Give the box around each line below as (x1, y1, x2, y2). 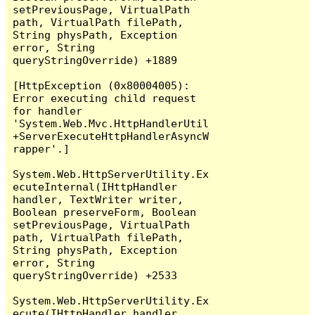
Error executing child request (13, 91, 197, 104)
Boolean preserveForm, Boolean (13, 205, 197, 218)
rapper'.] (13, 142, 70, 155)
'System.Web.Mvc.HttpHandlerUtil (13, 117, 210, 129)
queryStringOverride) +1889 (13, 53, 178, 66)
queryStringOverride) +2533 (13, 269, 178, 281)
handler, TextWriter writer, (13, 193, 184, 205)
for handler (13, 104, 83, 117)
